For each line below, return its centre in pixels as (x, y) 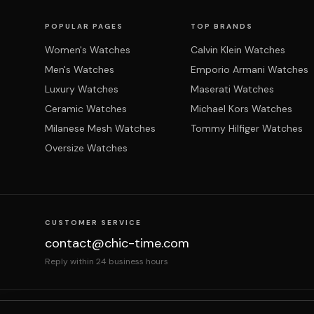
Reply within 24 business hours (107, 261)
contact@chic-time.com (117, 243)
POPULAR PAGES (84, 26)
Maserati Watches (232, 89)
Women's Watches (88, 50)
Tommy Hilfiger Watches (247, 128)
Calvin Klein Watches (238, 50)
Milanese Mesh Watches (100, 128)
